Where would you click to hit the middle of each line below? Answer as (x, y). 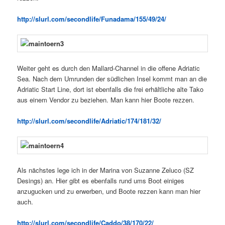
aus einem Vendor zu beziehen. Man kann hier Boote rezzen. (106, 99)
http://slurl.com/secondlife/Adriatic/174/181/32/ (89, 121)
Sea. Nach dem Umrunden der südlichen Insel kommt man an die (112, 78)
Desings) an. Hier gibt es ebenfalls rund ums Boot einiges (101, 181)
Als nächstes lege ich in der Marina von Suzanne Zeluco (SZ (106, 170)
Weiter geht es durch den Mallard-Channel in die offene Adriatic (109, 68)
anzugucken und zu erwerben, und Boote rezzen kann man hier (109, 191)
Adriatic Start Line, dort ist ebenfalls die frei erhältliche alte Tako (110, 89)
